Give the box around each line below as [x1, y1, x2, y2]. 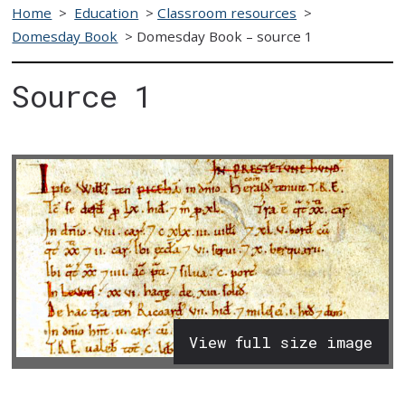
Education [74, 3, 139, 22]
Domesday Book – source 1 [137, 26, 314, 45]
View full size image [189, 331, 373, 353]
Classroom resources [157, 3, 297, 22]
